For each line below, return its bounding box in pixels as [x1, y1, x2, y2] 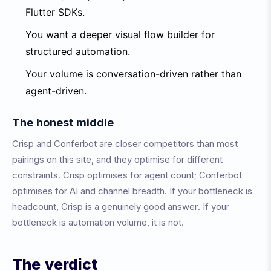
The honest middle [12, 116, 114, 129]
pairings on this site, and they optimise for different [12, 154, 223, 165]
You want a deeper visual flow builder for [25, 28, 215, 41]
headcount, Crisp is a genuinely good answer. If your [12, 201, 229, 212]
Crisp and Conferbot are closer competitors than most [12, 138, 238, 149]
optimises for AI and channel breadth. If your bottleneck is [12, 185, 252, 197]
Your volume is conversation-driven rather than [25, 68, 241, 80]
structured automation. [25, 45, 130, 57]
